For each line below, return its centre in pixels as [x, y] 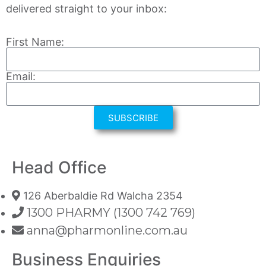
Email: [21, 77]
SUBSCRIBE [133, 118]
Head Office [59, 168]
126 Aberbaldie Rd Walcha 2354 [103, 196]
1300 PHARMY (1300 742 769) [111, 213]
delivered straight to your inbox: [86, 9]
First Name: [35, 42]
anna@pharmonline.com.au [107, 231]
